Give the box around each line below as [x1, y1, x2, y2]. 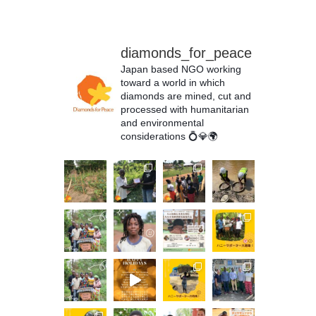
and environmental [121, 117, 204, 128]
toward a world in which [121, 77, 225, 88]
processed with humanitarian [121, 104, 249, 115]
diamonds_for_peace [121, 45, 252, 61]
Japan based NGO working [121, 63, 241, 75]
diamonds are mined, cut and [121, 90, 251, 102]
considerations [121, 130, 186, 142]
